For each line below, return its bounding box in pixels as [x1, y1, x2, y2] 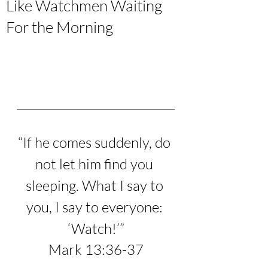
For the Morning [6, 17, 113, 36]
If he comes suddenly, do [23, 133, 173, 151]
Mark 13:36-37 [48, 240, 144, 258]
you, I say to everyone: [26, 198, 166, 216]
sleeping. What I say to [25, 176, 166, 194]
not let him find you [35, 155, 156, 173]
